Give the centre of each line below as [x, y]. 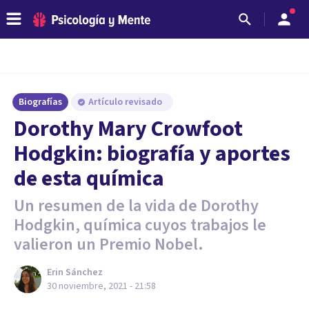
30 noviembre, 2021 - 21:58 [101, 286]
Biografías [40, 102]
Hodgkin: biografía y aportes [152, 154]
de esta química [89, 179]
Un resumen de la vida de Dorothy [136, 206]
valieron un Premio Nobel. [109, 245]
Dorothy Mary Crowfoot [128, 129]
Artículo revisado [126, 102]
